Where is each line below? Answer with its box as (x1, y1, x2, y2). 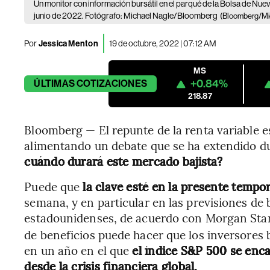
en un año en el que (24, 242, 133, 258)
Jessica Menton (37, 38, 98, 49)
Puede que (24, 178, 83, 194)
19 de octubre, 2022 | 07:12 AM (108, 38, 216, 48)
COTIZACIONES (77, 78, 148, 89)
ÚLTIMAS (34, 78, 75, 89)
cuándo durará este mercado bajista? (24, 153, 223, 169)
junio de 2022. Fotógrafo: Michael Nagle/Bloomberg (34, 11, 218, 20)
